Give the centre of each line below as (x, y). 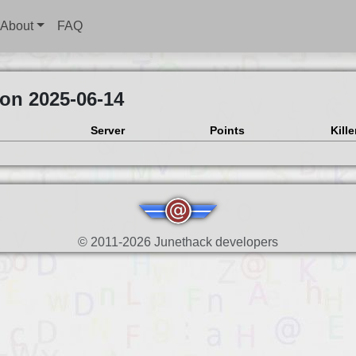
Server (107, 131)
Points (227, 131)
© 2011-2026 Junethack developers (178, 242)
